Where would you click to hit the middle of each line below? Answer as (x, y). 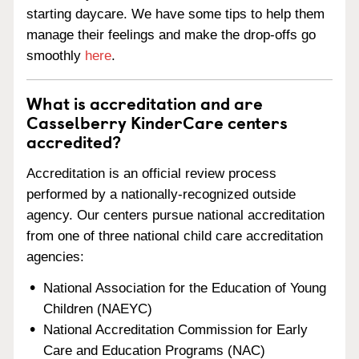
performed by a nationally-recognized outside (161, 194)
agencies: (55, 256)
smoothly (56, 56)
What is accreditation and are (145, 103)
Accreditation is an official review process (151, 173)
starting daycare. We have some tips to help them (175, 14)
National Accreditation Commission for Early (176, 329)
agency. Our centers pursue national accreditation (175, 215)
